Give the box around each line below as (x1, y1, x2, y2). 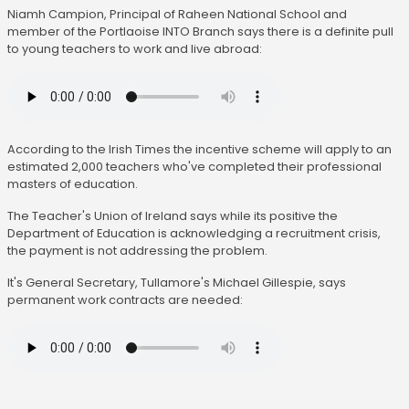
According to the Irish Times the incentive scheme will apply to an (7, 142, 392, 158)
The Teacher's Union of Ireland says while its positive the (7, 208, 338, 225)
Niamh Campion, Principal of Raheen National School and (7, 6, 347, 23)
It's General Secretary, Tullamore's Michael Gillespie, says (7, 275, 346, 291)
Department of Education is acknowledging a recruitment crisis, (7, 225, 381, 242)
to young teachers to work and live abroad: (7, 41, 262, 58)
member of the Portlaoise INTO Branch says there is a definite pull (7, 24, 393, 40)
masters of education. (7, 176, 141, 193)
